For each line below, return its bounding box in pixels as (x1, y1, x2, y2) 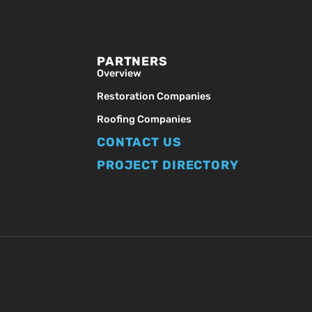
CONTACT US (96, 135, 182, 150)
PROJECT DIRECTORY (96, 158, 239, 173)
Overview (96, 68, 141, 80)
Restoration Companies (96, 91, 211, 103)
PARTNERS (96, 54, 168, 69)
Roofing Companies (96, 114, 192, 126)
